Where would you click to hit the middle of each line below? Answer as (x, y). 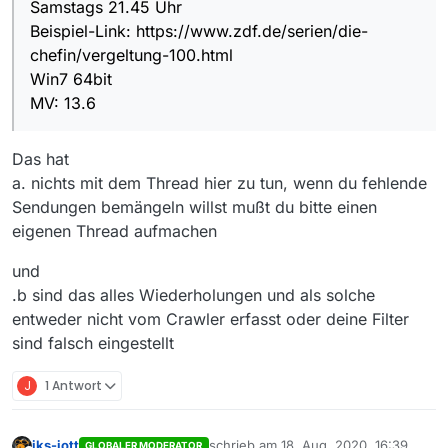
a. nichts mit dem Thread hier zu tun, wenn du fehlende (219, 183)
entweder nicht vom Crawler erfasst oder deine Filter (210, 319)
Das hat (40, 159)
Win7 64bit (71, 79)
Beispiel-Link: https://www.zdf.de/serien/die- (199, 31)
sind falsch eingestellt (93, 343)
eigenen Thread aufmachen (114, 231)
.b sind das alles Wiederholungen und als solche (193, 295)
